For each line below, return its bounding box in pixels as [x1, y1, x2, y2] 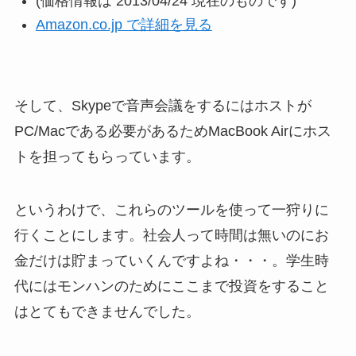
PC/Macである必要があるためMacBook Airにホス [14, 122, 331, 139]
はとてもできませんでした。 [14, 304, 200, 320]
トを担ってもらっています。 [14, 148, 200, 164]
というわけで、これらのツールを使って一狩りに [14, 202, 329, 219]
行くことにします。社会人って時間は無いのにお [14, 227, 329, 244]
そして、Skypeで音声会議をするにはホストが [14, 97, 311, 114]
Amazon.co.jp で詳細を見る [35, 17, 212, 33]
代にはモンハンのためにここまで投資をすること [14, 278, 329, 295]
